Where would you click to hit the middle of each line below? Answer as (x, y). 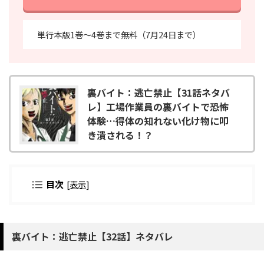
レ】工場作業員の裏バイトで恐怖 (158, 106)
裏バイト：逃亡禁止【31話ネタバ (159, 92)
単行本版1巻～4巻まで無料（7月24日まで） (119, 34)
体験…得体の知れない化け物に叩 (158, 121)
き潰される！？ (120, 135)
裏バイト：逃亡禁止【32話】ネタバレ (93, 236)
